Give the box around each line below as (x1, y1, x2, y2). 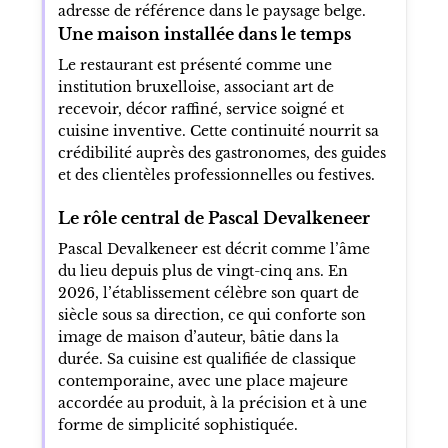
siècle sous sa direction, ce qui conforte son (57, 305, 366, 324)
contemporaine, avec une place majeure (57, 371, 348, 390)
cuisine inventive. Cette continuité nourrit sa (57, 121, 379, 140)
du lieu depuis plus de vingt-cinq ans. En (57, 261, 348, 280)
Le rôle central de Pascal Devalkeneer (57, 207, 370, 228)
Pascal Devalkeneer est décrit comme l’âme (57, 239, 370, 258)
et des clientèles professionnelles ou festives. (57, 165, 375, 184)
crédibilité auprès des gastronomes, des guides (57, 143, 386, 162)
